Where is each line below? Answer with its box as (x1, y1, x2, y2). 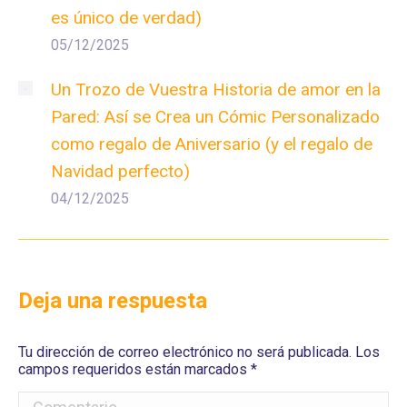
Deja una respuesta (18, 287, 207, 313)
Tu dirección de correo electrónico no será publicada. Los (18, 342, 380, 361)
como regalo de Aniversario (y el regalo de (51, 133, 372, 154)
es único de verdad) (51, 6, 202, 28)
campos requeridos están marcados (18, 360, 251, 378)
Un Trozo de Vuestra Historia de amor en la (51, 78, 381, 100)
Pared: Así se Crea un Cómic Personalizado (51, 105, 380, 127)
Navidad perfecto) (51, 160, 190, 182)
